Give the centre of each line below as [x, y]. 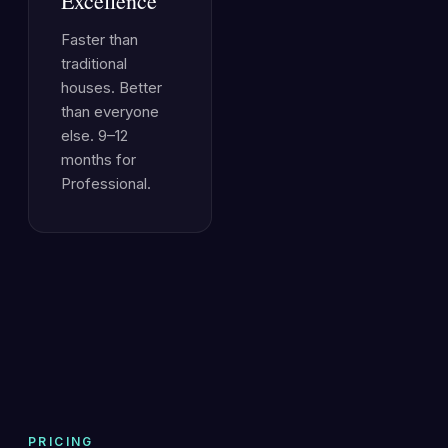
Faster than [99, 39]
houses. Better [111, 87]
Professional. [106, 183]
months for [98, 159]
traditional [94, 63]
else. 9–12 [94, 135]
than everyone [110, 111]
